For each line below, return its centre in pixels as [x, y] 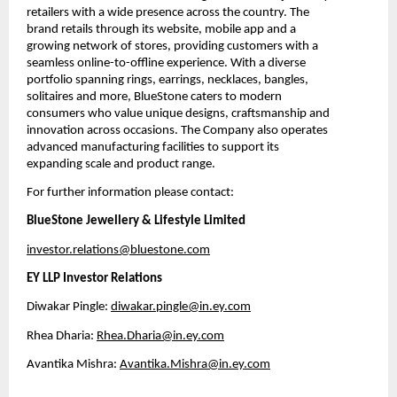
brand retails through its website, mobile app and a [161, 29]
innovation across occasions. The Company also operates [177, 130]
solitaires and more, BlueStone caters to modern [154, 97]
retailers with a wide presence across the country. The [168, 12]
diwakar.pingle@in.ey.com [181, 307]
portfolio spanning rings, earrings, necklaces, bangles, [167, 80]
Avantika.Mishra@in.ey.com [195, 365]
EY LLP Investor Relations [94, 279]
